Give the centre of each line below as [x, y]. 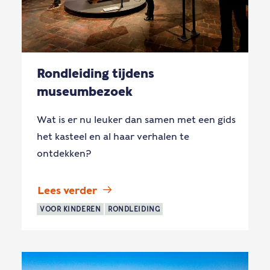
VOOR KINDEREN [71, 209]
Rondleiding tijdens [96, 74]
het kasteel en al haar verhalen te [113, 137]
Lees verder [67, 191]
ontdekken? [64, 153]
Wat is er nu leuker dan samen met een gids [136, 120]
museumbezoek [85, 92]
